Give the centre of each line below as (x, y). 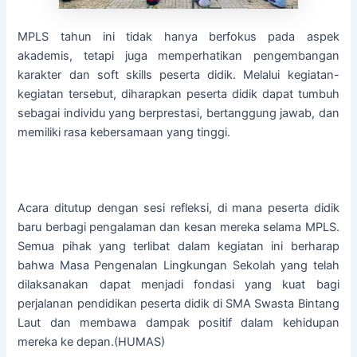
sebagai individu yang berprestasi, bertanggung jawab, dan (178, 114)
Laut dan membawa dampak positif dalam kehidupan (178, 323)
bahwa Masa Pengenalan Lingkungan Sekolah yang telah (178, 266)
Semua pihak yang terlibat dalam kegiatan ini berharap (178, 247)
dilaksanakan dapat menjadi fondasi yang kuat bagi (178, 285)
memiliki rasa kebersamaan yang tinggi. (124, 133)
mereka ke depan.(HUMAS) (92, 342)
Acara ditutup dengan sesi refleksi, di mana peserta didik (178, 208)
